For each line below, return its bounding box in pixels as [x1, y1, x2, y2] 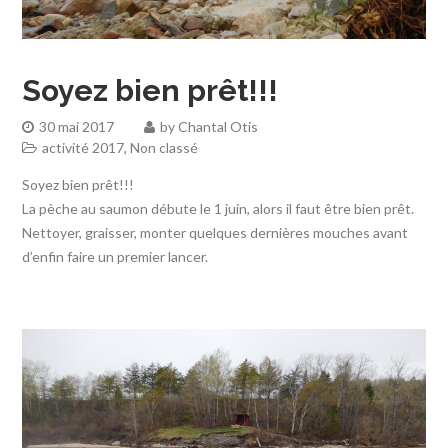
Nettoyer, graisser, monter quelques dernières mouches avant [22, 223, 409, 241]
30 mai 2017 [39, 117, 115, 135]
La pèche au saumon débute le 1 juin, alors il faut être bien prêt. [22, 199, 415, 217]
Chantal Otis [178, 117, 259, 135]
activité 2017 [42, 138, 125, 156]
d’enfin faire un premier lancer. [22, 247, 209, 265]
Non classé [130, 138, 199, 156]
